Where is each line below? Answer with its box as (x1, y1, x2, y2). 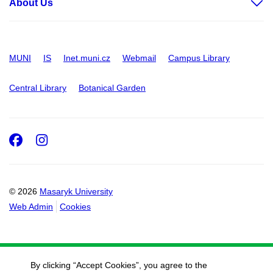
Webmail (122, 52, 156, 63)
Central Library (9, 82, 66, 93)
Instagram (47, 133, 137, 147)
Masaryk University (40, 186, 113, 196)
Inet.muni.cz (63, 52, 110, 63)
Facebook (22, 133, 100, 147)
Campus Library (168, 52, 230, 63)
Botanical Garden (79, 82, 146, 93)
